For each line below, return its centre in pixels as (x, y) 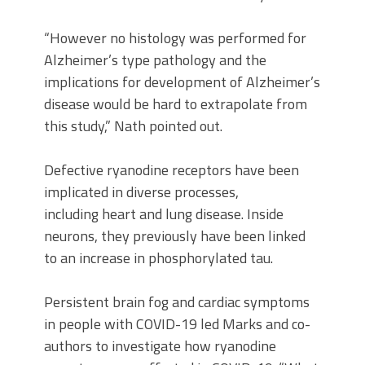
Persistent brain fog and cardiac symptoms (177, 302)
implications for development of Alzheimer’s (182, 82)
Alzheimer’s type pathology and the (155, 60)
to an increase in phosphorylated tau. (158, 258)
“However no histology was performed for (175, 38)
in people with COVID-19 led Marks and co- (177, 324)
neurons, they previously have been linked (175, 236)
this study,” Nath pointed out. (133, 126)
